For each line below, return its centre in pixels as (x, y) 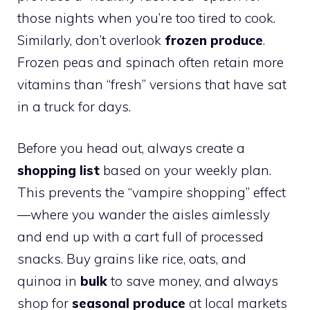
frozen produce (214, 40)
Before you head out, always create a (131, 148)
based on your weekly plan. (185, 171)
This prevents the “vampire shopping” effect (152, 193)
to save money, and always (193, 281)
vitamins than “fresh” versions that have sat (152, 84)
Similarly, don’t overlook (91, 40)
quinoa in (49, 281)
